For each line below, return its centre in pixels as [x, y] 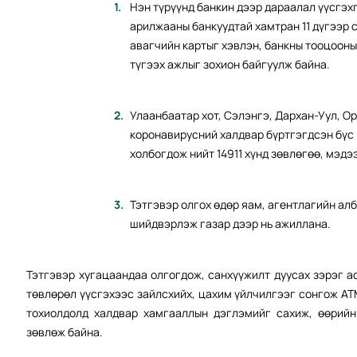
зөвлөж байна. [65, 332]
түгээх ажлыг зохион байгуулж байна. [230, 65]
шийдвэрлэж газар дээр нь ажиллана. [231, 224]
